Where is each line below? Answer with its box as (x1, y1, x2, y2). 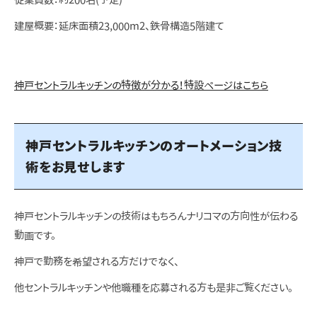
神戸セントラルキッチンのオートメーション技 (25, 139, 282, 153)
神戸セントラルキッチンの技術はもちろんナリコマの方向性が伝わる (14, 211, 298, 222)
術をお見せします (25, 160, 126, 174)
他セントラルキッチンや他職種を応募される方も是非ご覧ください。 (14, 282, 293, 294)
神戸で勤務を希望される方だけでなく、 (14, 256, 179, 267)
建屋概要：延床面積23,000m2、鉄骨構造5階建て (14, 21, 224, 32)
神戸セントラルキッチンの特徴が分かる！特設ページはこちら (14, 80, 268, 91)
